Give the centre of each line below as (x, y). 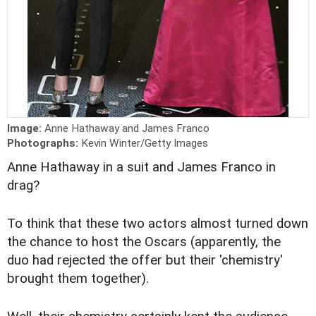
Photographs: (44, 143)
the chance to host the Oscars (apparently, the (144, 242)
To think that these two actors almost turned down (158, 224)
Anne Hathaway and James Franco (127, 128)
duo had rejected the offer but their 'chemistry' (145, 261)
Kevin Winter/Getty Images (145, 143)
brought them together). (78, 279)
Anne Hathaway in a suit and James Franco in (141, 167)
